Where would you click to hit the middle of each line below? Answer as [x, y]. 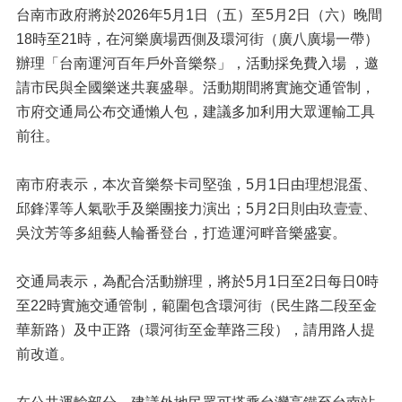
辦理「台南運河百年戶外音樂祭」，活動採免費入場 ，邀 [197, 63]
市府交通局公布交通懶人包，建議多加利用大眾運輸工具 [196, 112]
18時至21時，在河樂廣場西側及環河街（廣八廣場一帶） [197, 39]
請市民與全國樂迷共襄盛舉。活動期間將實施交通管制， [196, 87]
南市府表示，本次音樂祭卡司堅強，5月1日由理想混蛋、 [197, 184]
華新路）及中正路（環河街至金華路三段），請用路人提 [196, 330]
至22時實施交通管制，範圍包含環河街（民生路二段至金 [197, 306]
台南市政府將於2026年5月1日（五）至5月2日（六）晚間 [199, 15]
